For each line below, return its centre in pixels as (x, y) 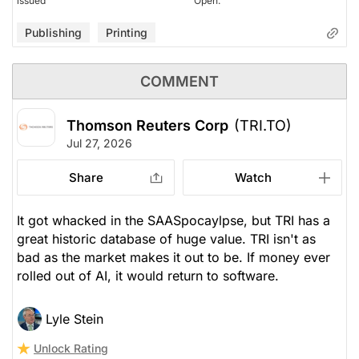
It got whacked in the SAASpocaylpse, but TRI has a (173, 220)
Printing (127, 32)
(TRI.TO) (263, 125)
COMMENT (179, 81)
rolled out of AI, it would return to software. (148, 275)
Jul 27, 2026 (99, 143)
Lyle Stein (75, 319)
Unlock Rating (71, 348)
